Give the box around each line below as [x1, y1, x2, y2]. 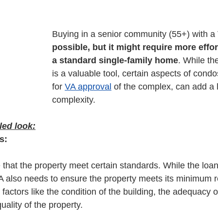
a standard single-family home [52, 55, 178, 65]
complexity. [52, 95, 98, 105]
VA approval [65, 82, 111, 91]
